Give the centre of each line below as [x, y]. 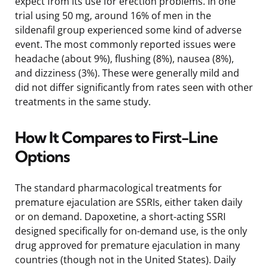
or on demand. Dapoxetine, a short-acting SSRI [120, 216]
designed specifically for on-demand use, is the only [131, 231]
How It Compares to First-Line [116, 137]
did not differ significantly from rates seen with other [134, 87]
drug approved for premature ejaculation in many [127, 245]
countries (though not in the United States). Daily [125, 259]
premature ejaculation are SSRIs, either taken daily [129, 202]
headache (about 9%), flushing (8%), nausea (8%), [124, 58]
